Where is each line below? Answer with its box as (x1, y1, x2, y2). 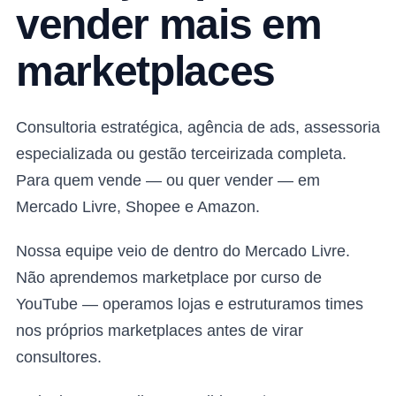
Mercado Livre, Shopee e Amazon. (16, 198, 260, 216)
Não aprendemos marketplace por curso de (16, 269, 322, 286)
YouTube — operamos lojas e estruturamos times (16, 295, 363, 313)
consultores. (16, 348, 102, 366)
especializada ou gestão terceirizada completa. (16, 145, 346, 163)
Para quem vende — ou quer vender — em (16, 171, 320, 189)
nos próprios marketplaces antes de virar (16, 322, 303, 339)
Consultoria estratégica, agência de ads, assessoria (16, 118, 380, 136)
